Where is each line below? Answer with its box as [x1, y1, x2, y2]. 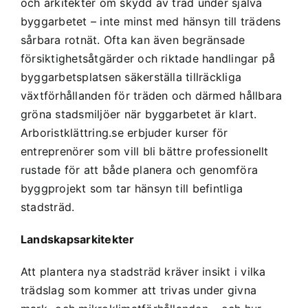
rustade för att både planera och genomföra [20, 162, 258, 177]
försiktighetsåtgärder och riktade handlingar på [20, 51, 276, 65]
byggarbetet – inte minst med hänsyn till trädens [20, 14, 281, 28]
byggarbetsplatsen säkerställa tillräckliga [20, 69, 242, 84]
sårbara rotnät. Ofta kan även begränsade [20, 32, 245, 47]
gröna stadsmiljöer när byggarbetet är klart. [20, 107, 257, 121]
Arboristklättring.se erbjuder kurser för [20, 125, 228, 140]
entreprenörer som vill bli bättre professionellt [20, 144, 269, 158]
